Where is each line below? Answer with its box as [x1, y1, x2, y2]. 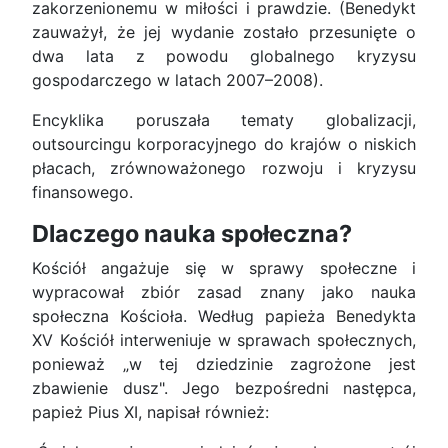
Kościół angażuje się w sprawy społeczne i [32, 258, 416, 279]
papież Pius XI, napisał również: [32, 402, 274, 423]
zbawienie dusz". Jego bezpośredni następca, [32, 378, 416, 399]
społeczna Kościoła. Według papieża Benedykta [32, 306, 416, 327]
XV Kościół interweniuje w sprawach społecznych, [32, 330, 416, 351]
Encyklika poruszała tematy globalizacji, [32, 110, 416, 131]
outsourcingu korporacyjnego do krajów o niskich [32, 134, 416, 155]
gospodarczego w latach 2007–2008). [32, 70, 323, 91]
